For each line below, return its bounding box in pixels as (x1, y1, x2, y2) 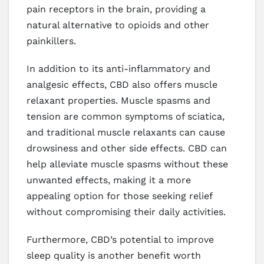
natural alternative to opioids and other (27, 19, 209, 31)
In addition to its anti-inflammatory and (27, 62, 210, 74)
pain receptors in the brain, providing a (27, 3, 206, 15)
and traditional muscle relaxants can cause (27, 126, 225, 138)
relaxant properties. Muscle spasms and (27, 94, 210, 106)
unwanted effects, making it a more (27, 174, 191, 186)
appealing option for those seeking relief (27, 190, 212, 202)
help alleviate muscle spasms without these (27, 158, 228, 170)
